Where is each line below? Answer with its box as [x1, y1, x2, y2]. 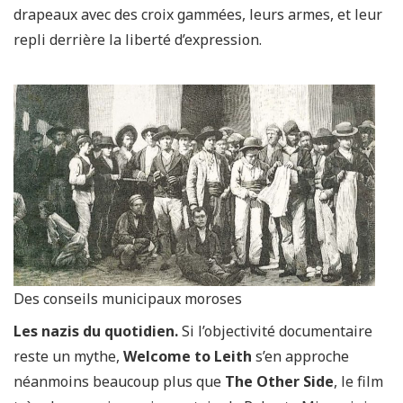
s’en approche [252, 346, 349, 366]
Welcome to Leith [123, 346, 252, 366]
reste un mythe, [13, 346, 123, 366]
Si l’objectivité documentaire [182, 321, 372, 341]
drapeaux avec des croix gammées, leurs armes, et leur [13, 4, 382, 24]
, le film [334, 372, 383, 391]
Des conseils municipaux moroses [13, 289, 242, 309]
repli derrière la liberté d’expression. [13, 30, 262, 49]
